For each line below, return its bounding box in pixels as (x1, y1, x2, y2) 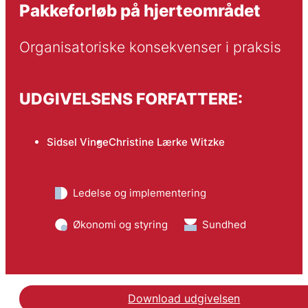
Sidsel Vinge (46, 135, 109, 149)
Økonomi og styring (72, 218, 168, 232)
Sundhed (201, 218, 246, 232)
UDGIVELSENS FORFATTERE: (19, 89, 243, 108)
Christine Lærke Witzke (108, 135, 225, 149)
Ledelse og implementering (72, 186, 206, 200)
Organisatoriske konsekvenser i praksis (19, 38, 281, 56)
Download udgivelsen (128, 291, 241, 306)
